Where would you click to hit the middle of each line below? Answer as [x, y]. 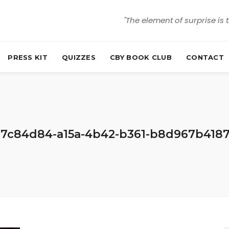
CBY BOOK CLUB [141, 57]
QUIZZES [79, 57]
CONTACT [205, 57]
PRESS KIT [28, 57]
